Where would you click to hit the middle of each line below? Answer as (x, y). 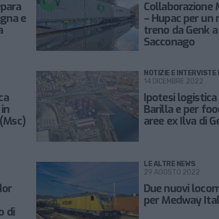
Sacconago (169, 42)
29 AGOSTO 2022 (172, 173)
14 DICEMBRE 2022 (174, 82)
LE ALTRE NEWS (170, 164)
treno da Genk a (181, 30)
